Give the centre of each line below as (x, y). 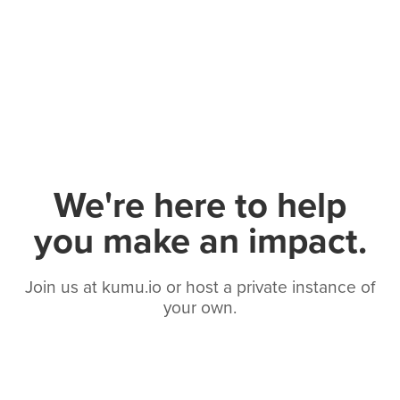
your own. (200, 308)
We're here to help (200, 206)
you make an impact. (200, 242)
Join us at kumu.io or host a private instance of (200, 287)
